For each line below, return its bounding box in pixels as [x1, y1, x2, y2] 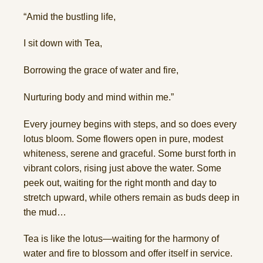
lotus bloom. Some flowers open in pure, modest [23, 133, 223, 144]
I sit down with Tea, [23, 38, 102, 49]
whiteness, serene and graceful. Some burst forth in [23, 148, 236, 159]
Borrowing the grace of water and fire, [23, 65, 178, 76]
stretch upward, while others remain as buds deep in [23, 192, 240, 203]
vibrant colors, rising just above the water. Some [23, 163, 221, 173]
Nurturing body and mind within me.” [23, 92, 174, 102]
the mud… [23, 207, 66, 217]
